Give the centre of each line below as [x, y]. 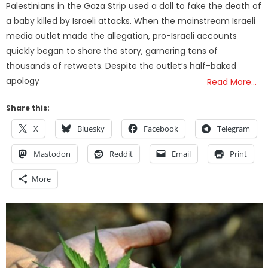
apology [23, 81]
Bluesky [91, 129]
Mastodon [52, 154]
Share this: [28, 108]
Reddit [121, 154]
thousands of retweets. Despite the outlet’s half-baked [121, 66]
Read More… [232, 82]
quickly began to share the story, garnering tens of [112, 51]
